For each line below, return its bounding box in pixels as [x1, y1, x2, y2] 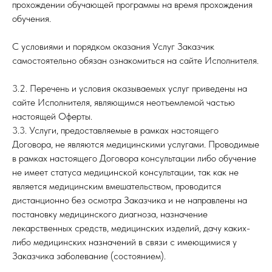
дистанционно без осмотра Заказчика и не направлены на [12, 194, 247, 206]
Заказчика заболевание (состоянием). [12, 250, 166, 262]
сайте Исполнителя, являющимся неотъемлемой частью [12, 97, 235, 108]
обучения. [12, 13, 51, 24]
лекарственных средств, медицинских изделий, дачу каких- [12, 222, 250, 234]
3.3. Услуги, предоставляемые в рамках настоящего [12, 124, 219, 136]
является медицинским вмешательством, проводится [12, 180, 221, 192]
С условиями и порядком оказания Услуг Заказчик [12, 41, 214, 52]
